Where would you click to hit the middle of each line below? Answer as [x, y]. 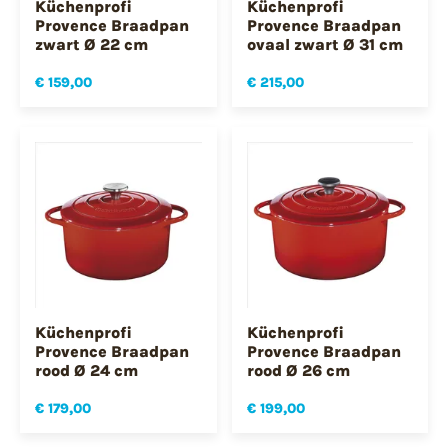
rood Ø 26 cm [298, 371]
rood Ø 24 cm [86, 371]
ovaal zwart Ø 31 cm [324, 44]
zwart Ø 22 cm [91, 44]
